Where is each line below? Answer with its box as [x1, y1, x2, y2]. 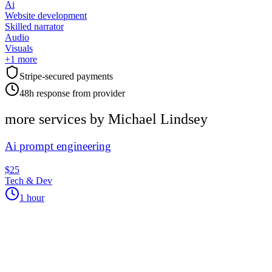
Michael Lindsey [108, 111, 208, 127]
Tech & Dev [5, 175, 52, 186]
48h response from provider [19, 88, 125, 99]
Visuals [5, 43, 33, 54]
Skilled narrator [5, 21, 64, 32]
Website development [5, 10, 87, 21]
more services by [5, 111, 108, 127]
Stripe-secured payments [19, 71, 113, 82]
